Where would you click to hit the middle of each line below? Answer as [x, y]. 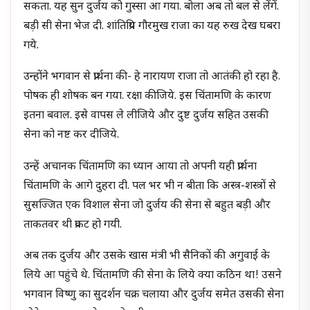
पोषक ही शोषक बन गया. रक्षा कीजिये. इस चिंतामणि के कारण [148, 97]
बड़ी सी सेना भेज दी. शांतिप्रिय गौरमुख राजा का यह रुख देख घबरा [152, 26]
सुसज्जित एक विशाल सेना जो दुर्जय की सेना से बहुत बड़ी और [147, 206]
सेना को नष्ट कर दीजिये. [72, 136]
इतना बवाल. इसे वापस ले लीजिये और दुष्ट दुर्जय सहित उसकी [146, 116]
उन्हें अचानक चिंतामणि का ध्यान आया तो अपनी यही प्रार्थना [140, 167]
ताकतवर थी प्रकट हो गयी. [73, 225]
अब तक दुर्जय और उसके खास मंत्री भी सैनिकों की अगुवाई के [147, 257]
